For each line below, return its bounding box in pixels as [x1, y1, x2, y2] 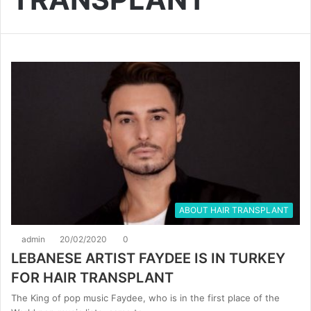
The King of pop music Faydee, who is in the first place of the [11, 292, 280, 303]
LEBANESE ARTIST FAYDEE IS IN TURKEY [11, 249, 285, 267]
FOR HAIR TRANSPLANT [11, 269, 174, 286]
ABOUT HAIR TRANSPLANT [179, 204, 289, 215]
